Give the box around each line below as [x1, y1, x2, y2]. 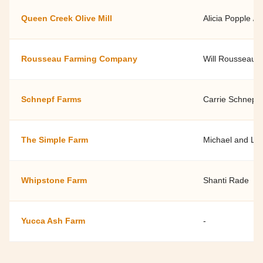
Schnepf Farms [21, 94, 82, 104]
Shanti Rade [203, 175, 249, 185]
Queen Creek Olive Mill [21, 13, 112, 23]
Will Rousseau [203, 53, 256, 63]
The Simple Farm [21, 134, 88, 144]
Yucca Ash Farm [21, 215, 85, 225]
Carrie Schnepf [203, 94, 259, 104]
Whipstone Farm [21, 175, 87, 185]
